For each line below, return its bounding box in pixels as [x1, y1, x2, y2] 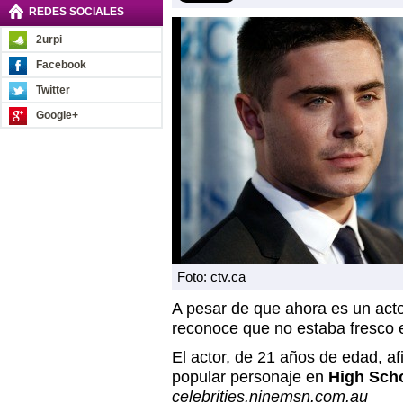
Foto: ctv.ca [177, 269, 246, 284]
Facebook [36, 58, 86, 71]
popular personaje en [172, 368, 328, 386]
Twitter [36, 84, 70, 96]
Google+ [36, 109, 78, 121]
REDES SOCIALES [29, 5, 124, 18]
